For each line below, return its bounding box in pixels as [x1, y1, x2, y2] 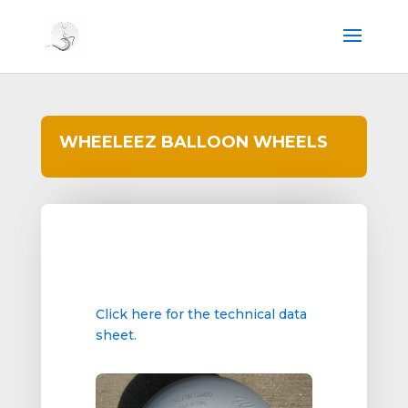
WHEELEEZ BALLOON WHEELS [58, 132, 328, 152]
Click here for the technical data [95, 306, 307, 322]
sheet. [95, 327, 137, 343]
